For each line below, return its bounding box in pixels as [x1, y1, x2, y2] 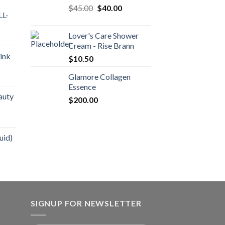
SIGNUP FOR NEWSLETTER [31, 198, 142, 208]
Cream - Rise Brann [68, 40, 134, 50]
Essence [68, 81, 96, 91]
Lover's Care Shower [68, 30, 139, 40]
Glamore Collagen [68, 71, 131, 81]
